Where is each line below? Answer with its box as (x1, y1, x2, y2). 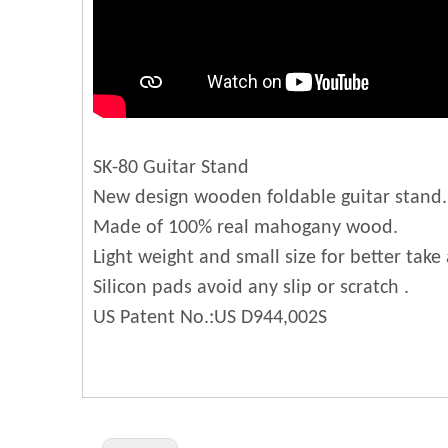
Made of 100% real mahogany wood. (93, 218, 398, 238)
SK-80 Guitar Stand (93, 158, 249, 178)
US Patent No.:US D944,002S (93, 308, 327, 328)
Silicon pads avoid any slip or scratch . (93, 278, 409, 298)
